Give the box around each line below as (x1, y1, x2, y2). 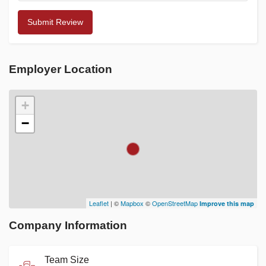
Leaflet (89, 198, 109, 208)
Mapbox (121, 198, 144, 208)
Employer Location (9, 63, 112, 75)
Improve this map (199, 199, 254, 208)
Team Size (45, 255, 89, 265)
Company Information (9, 219, 127, 232)
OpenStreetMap (152, 198, 198, 208)
